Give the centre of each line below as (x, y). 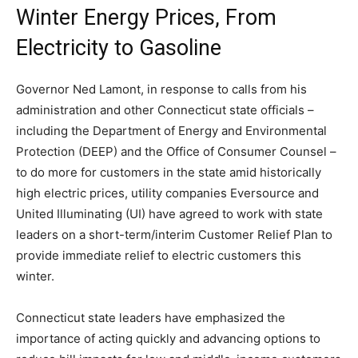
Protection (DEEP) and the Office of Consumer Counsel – (176, 152)
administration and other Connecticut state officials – (165, 110)
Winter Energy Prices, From (146, 18)
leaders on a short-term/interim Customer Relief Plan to (174, 235)
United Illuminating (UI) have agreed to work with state (169, 214)
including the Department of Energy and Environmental (171, 131)
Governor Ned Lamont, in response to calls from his (161, 89)
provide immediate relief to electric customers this (159, 256)
